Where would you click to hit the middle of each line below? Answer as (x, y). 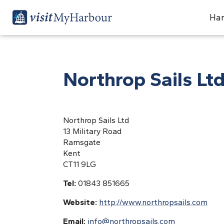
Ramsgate (82, 142)
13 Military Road (92, 131)
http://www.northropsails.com (153, 202)
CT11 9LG (79, 164)
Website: (81, 202)
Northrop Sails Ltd (96, 120)
